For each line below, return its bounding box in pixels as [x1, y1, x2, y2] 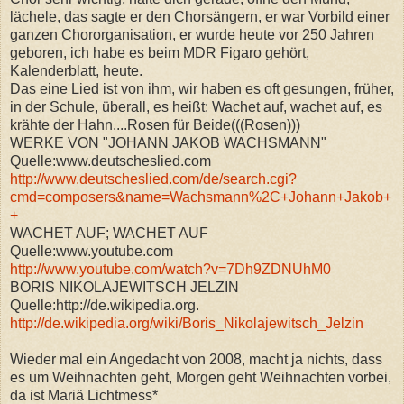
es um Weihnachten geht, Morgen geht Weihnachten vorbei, [10, 369, 391, 385]
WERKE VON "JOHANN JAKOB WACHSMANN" [10, 134, 326, 151]
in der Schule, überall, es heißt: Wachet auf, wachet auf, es [10, 98, 382, 115]
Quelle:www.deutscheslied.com [10, 152, 211, 169]
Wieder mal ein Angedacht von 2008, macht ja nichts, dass [10, 351, 382, 367]
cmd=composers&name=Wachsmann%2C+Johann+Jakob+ [10, 188, 391, 205]
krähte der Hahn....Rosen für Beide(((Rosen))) [10, 116, 300, 133]
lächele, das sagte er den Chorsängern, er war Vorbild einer [10, 8, 390, 24]
